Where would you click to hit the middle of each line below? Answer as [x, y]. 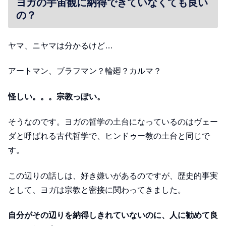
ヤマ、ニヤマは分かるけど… [61, 46]
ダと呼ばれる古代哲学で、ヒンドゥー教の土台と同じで [109, 136]
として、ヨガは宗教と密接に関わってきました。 [97, 190]
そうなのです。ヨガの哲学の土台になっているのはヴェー [113, 122]
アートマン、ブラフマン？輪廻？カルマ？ [85, 71]
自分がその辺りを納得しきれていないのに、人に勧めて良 [113, 215]
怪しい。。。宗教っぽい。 [56, 96]
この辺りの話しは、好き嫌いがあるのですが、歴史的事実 [113, 176]
